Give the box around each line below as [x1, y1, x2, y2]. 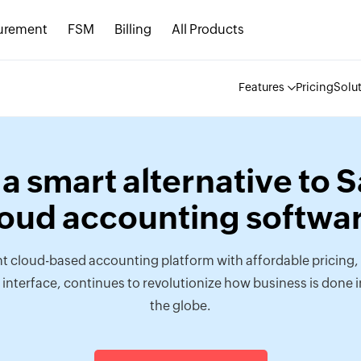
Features [239, 82, 284, 93]
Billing [114, 22, 151, 37]
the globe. [150, 300, 211, 313]
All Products [172, 22, 244, 37]
